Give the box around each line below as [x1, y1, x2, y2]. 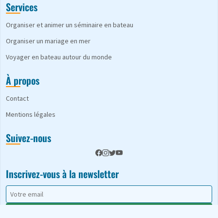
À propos [6, 73, 39, 88]
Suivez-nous [6, 130, 51, 145]
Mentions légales [6, 110, 55, 119]
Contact [6, 94, 29, 103]
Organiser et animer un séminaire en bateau [6, 20, 133, 30]
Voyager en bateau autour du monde [6, 53, 112, 62]
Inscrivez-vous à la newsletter [6, 166, 119, 182]
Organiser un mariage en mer [6, 36, 91, 46]
